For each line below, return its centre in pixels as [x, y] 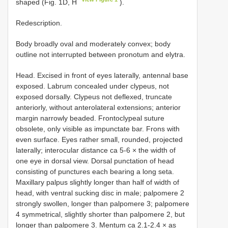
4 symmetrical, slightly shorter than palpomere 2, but [100, 214]
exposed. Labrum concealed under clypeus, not [92, 86]
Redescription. [39, 23]
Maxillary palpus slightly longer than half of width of [97, 182]
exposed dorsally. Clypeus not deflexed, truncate [94, 96]
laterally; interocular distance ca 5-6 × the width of [96, 150]
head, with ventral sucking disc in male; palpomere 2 [100, 193]
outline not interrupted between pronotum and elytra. [101, 54]
